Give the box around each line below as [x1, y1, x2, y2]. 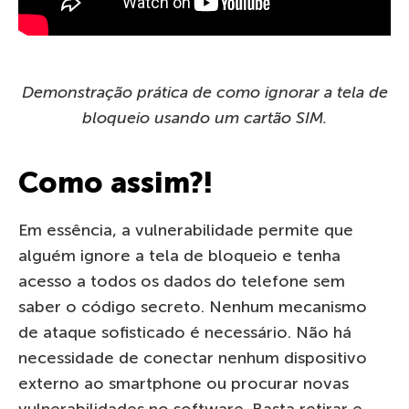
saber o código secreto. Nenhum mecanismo [18, 296, 367, 317]
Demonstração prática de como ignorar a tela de [21, 81, 388, 102]
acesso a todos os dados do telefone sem [18, 270, 345, 291]
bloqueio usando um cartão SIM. [82, 107, 327, 128]
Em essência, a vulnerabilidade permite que [18, 219, 353, 240]
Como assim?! [18, 164, 213, 200]
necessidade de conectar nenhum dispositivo [18, 347, 367, 368]
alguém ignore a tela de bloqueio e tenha [18, 245, 341, 266]
